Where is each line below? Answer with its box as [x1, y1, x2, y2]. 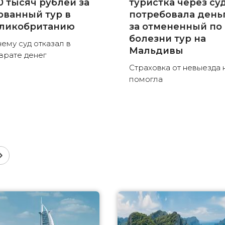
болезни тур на [129, 33, 206, 45]
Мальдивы [129, 45, 184, 57]
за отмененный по [129, 21, 222, 33]
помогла [129, 74, 167, 84]
